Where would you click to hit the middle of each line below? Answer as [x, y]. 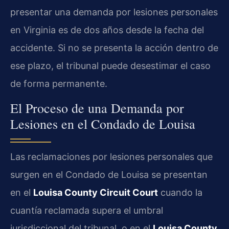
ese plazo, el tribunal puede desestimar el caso [110, 66]
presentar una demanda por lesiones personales [114, 12]
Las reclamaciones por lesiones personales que [111, 156]
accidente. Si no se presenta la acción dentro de [114, 48]
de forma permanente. [59, 84]
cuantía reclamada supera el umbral [87, 210]
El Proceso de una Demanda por [97, 108]
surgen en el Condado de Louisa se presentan [109, 174]
